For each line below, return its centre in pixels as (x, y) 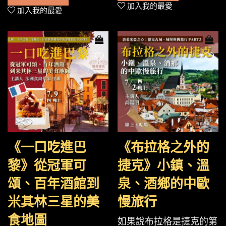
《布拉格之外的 (163, 148)
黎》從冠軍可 (47, 166)
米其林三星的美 (53, 202)
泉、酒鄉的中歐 (163, 184)
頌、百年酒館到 (53, 184)
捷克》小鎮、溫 (163, 166)
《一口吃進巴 (47, 148)
